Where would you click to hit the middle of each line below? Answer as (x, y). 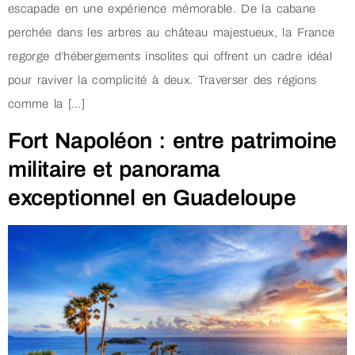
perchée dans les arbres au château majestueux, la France (172, 32)
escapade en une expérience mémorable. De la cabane (162, 8)
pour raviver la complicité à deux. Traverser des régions (162, 80)
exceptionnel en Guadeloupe (152, 198)
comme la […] (47, 103)
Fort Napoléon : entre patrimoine (172, 141)
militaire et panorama (114, 170)
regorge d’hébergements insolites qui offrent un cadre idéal (170, 56)
